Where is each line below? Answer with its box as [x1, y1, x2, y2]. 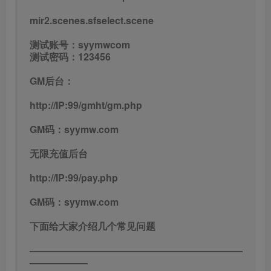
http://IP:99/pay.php [30, 171, 118, 184]
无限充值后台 [30, 146, 88, 160]
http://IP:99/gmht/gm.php [30, 98, 142, 112]
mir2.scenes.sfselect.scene [30, 13, 154, 27]
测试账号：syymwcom [30, 38, 130, 51]
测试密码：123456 [30, 50, 111, 64]
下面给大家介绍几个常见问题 [30, 219, 155, 233]
